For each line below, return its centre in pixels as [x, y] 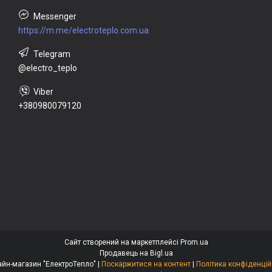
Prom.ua [194, 243]
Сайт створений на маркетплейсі [122, 243]
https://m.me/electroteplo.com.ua [84, 30]
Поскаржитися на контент [146, 264]
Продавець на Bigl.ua [136, 253]
